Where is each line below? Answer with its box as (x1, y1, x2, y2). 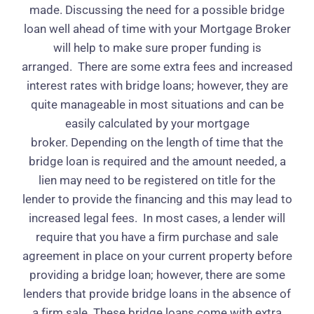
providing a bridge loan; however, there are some (29, 268, 285, 282)
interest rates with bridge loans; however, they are (26, 78, 288, 93)
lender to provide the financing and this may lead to (22, 192, 292, 206)
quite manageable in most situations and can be (30, 97, 284, 111)
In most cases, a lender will (143, 211, 285, 225)
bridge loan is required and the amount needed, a (28, 154, 286, 168)
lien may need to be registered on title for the (39, 173, 275, 187)
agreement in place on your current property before (22, 249, 292, 263)
